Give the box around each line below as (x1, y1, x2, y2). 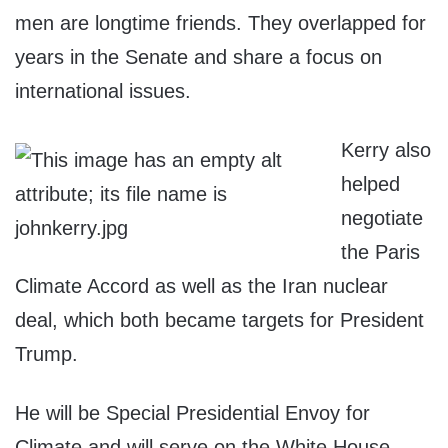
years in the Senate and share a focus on (15, 46, 382, 69)
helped (341, 173, 400, 196)
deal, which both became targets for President (15, 309, 424, 332)
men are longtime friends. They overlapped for (15, 12, 426, 35)
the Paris (341, 241, 420, 264)
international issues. (15, 80, 191, 103)
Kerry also (341, 139, 431, 162)
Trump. (15, 343, 78, 366)
